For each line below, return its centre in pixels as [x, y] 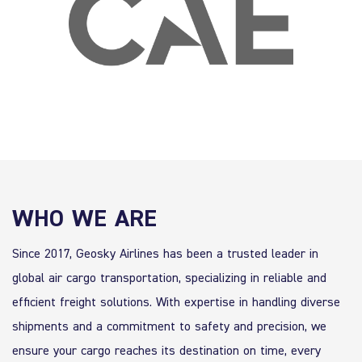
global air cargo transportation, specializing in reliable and [169, 277]
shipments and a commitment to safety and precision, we [169, 325]
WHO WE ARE [84, 218]
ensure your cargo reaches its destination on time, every [166, 349]
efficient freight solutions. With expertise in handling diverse [176, 301]
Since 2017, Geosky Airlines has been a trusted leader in [165, 253]
